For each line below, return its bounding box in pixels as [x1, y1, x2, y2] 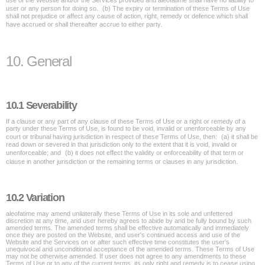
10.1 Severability [6, 99, 89, 111]
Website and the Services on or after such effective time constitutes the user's [6, 238, 230, 245]
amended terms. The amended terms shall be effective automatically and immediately [6, 224, 249, 231]
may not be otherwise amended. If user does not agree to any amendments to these [6, 253, 246, 260]
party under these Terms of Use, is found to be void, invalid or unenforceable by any [6, 125, 246, 132]
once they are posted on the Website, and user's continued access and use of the [6, 231, 240, 238]
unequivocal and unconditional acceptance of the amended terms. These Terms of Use [6, 245, 254, 253]
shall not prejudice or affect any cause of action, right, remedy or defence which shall [6, 12, 248, 20]
